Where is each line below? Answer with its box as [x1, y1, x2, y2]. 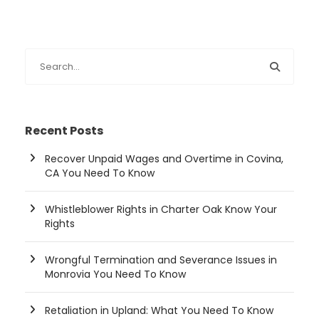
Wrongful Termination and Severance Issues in [45, 253, 277, 268]
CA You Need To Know [45, 166, 155, 181]
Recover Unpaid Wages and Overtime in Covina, [45, 152, 283, 167]
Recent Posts [25, 122, 103, 140]
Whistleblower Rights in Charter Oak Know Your [45, 202, 277, 217]
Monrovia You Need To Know [45, 267, 186, 282]
